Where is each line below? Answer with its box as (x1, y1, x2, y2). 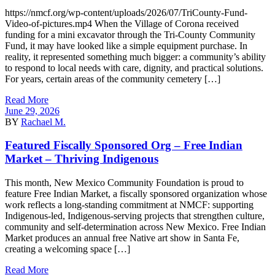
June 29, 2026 (5, 105, 60, 116)
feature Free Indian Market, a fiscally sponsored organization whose (5, 188, 267, 199)
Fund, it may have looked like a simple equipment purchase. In (5, 40, 247, 51)
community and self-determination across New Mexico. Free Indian (5, 221, 266, 232)
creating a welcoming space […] (5, 243, 130, 254)
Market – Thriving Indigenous (5, 152, 158, 166)
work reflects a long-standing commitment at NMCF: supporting (5, 199, 254, 210)
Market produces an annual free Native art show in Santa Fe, (5, 232, 239, 243)
